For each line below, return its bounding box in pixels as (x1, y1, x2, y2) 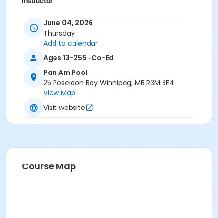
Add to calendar (43, 38, 98, 49)
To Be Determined (22, 12, 84, 21)
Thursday (43, 28, 75, 38)
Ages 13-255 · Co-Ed (43, 53, 114, 63)
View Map (43, 88, 75, 98)
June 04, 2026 (43, 18, 93, 28)
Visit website (43, 102, 85, 112)
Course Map (22, 160, 76, 173)
